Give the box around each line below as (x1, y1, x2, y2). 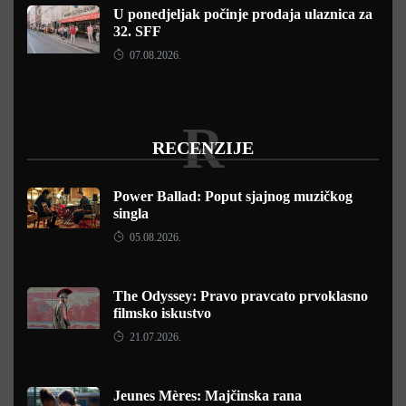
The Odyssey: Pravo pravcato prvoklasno (113, 288, 368, 304)
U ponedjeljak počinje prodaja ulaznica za (113, 6, 372, 22)
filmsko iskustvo (113, 305, 211, 321)
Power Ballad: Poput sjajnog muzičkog (113, 188, 353, 204)
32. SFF (113, 24, 161, 39)
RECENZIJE (152, 138, 254, 158)
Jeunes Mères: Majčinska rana (113, 388, 302, 403)
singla (113, 206, 149, 221)
